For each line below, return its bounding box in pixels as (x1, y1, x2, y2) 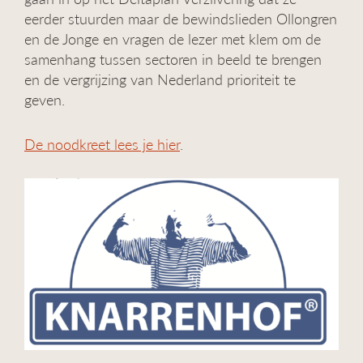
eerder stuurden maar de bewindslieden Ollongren (24, 8, 337, 28)
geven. (24, 89, 65, 109)
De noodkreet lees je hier (24, 134, 180, 154)
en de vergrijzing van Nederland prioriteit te (24, 69, 296, 89)
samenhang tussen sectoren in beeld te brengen (24, 49, 322, 69)
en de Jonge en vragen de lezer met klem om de (24, 28, 321, 49)
